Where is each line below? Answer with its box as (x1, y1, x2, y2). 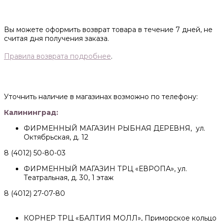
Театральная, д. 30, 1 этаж (24, 173, 113, 183)
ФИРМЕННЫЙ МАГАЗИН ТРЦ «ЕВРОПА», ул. (24, 164, 187, 174)
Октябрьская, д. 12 (24, 133, 88, 142)
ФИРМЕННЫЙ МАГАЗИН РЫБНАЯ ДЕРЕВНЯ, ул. (24, 124, 205, 133)
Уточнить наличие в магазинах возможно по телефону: (4, 92, 198, 102)
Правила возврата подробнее (4, 52, 111, 61)
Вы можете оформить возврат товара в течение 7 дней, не (4, 25, 213, 35)
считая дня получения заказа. (4, 34, 109, 43)
